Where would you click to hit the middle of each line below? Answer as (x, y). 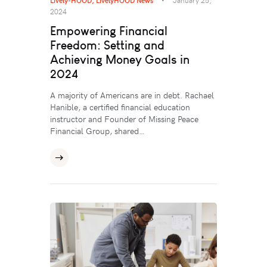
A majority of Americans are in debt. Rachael (132, 95)
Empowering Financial (109, 30)
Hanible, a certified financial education (120, 107)
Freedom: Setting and (107, 45)
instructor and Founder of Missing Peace (124, 119)
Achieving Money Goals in (120, 59)
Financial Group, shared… (97, 131)
